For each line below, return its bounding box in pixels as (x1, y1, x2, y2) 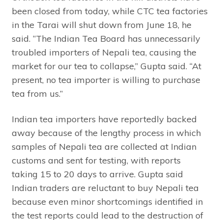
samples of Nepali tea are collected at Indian (12, 140, 196, 152)
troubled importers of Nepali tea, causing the (12, 46, 196, 58)
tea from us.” (12, 87, 63, 99)
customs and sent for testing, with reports (12, 154, 181, 166)
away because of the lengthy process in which (12, 127, 201, 138)
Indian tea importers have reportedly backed (12, 113, 197, 125)
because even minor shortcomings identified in (12, 195, 203, 207)
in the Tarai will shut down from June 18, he (12, 19, 192, 30)
